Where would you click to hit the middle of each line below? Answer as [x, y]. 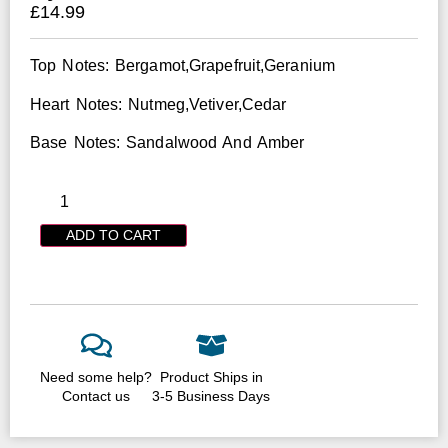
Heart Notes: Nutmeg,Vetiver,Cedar [158, 104]
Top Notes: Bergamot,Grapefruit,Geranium [182, 66]
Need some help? [96, 376]
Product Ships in [211, 376]
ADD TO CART [113, 234]
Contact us [96, 395]
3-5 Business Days [211, 395]
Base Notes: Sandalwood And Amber [167, 143]
